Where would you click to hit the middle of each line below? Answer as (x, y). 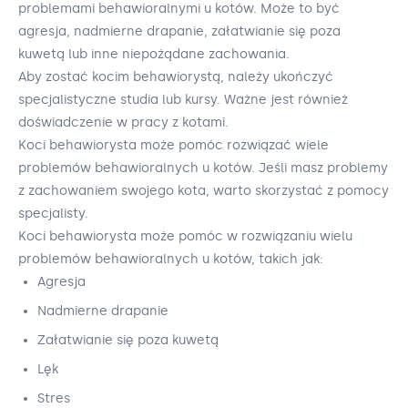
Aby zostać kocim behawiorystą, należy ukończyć (176, 77)
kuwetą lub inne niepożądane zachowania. (154, 55)
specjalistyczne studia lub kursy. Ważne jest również (183, 100)
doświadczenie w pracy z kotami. (123, 123)
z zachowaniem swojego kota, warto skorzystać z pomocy (204, 191)
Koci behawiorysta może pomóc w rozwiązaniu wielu (185, 237)
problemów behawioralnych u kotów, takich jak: (171, 260)
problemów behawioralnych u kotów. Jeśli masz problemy (203, 168)
